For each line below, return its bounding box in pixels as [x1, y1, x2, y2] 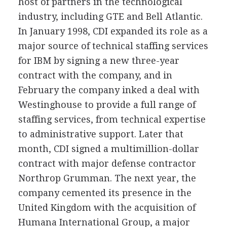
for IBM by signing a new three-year [18, 55, 179, 66]
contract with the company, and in [18, 70, 172, 81]
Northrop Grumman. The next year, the [18, 173, 196, 183]
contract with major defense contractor [18, 158, 196, 169]
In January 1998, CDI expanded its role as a [18, 26, 208, 36]
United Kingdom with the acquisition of [18, 202, 196, 213]
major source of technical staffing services [18, 41, 208, 51]
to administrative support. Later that [18, 129, 183, 139]
